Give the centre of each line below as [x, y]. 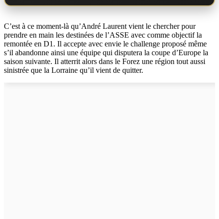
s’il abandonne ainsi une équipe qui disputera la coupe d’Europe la [106, 52]
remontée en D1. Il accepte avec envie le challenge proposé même [105, 44]
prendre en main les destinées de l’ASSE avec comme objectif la [103, 35]
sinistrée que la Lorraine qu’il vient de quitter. [74, 70]
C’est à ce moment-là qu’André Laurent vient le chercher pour [100, 26]
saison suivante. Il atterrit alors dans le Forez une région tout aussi [105, 61]
